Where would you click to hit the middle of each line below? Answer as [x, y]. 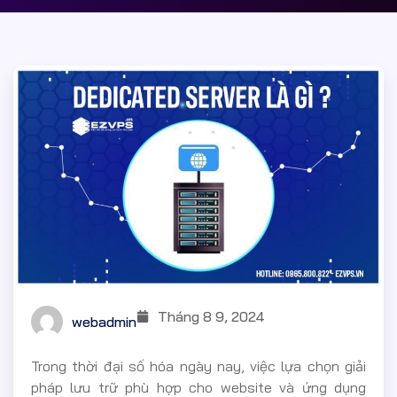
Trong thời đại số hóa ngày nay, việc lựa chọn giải [198, 366]
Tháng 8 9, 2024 [211, 317]
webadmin [104, 322]
